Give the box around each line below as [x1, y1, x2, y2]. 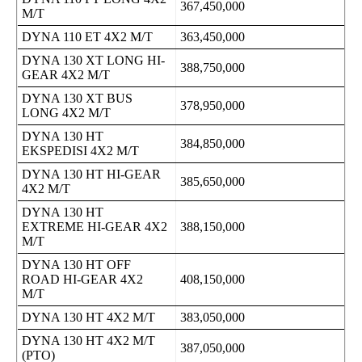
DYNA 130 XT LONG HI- [22, 53, 165, 67]
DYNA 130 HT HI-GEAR [22, 167, 161, 181]
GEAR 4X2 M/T [22, 68, 110, 82]
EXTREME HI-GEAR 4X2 [22, 220, 167, 234]
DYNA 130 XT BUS [22, 91, 133, 105]
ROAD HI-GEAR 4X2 [22, 272, 143, 286]
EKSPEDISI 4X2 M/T [22, 144, 139, 158]
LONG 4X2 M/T [22, 106, 111, 120]
